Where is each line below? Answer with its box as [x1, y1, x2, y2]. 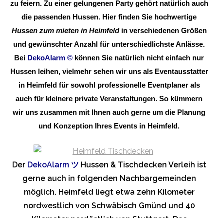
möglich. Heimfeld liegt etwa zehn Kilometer [23, 187, 195, 197]
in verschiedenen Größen [119, 26, 207, 35]
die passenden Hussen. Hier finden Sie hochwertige [21, 13, 197, 21]
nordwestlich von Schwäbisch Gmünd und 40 [23, 200, 195, 210]
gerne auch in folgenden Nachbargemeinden [22, 173, 196, 183]
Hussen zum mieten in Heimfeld [11, 26, 119, 35]
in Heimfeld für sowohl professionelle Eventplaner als [18, 81, 200, 89]
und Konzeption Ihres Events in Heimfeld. [38, 122, 180, 130]
